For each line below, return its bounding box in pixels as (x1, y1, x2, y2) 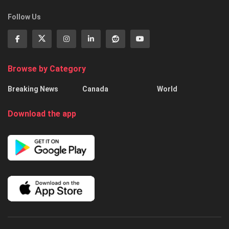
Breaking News (8, 84, 58, 93)
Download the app (8, 108, 76, 119)
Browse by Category (8, 63, 86, 74)
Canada (82, 84, 108, 93)
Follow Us (8, 12, 41, 21)
